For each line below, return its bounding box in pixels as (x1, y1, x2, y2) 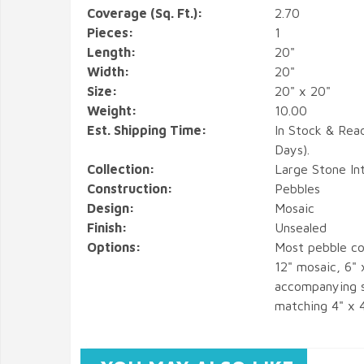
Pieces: (87, 25, 134, 40)
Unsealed (274, 220, 327, 235)
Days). (274, 142, 310, 157)
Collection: (87, 162, 155, 176)
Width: (87, 64, 130, 79)
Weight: (87, 103, 137, 118)
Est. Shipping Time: (87, 123, 207, 137)
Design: (87, 201, 135, 215)
